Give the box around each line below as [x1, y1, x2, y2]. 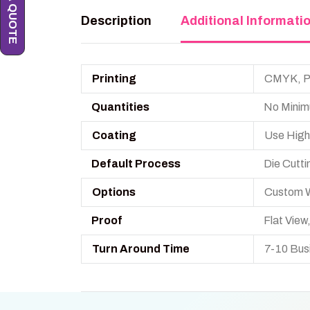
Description [81, 13, 152, 28]
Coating [92, 129, 136, 141]
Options [92, 185, 136, 198]
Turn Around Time [92, 242, 190, 255]
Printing [92, 72, 136, 84]
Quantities [91, 100, 149, 113]
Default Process [91, 157, 181, 170]
